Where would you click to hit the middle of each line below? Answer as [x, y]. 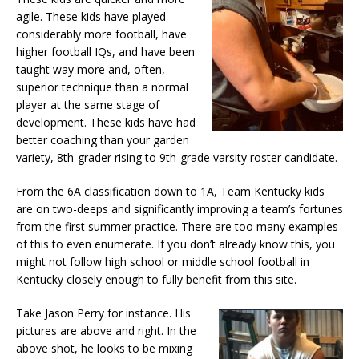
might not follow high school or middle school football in [163, 261]
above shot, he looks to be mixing [104, 348]
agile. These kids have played [91, 16]
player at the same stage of [88, 104]
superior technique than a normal [102, 87]
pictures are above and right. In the [106, 330]
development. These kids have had [106, 122]
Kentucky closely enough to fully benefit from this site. [156, 279]
